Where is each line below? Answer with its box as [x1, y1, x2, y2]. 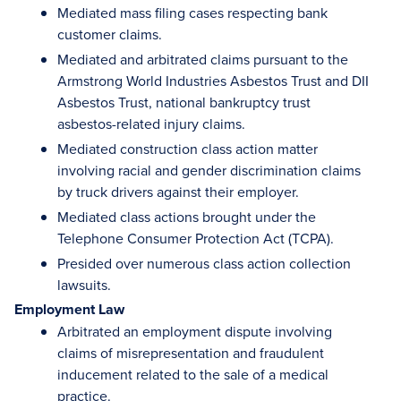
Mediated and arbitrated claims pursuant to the [57, 49, 348, 69]
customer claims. [57, 24, 162, 44]
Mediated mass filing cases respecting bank [57, 3, 328, 22]
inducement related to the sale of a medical [57, 364, 328, 384]
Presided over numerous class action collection [57, 253, 351, 273]
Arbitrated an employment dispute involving [57, 321, 332, 341]
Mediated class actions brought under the [57, 207, 316, 226]
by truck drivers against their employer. [57, 182, 299, 201]
